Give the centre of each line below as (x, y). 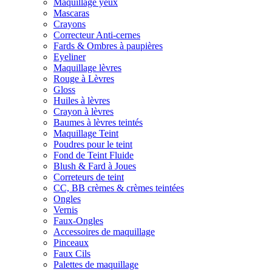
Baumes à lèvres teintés (98, 122)
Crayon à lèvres (83, 111)
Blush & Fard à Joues (95, 166)
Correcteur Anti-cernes (97, 35)
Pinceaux (71, 243)
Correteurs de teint (89, 177)
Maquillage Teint (86, 133)
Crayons (70, 24)
